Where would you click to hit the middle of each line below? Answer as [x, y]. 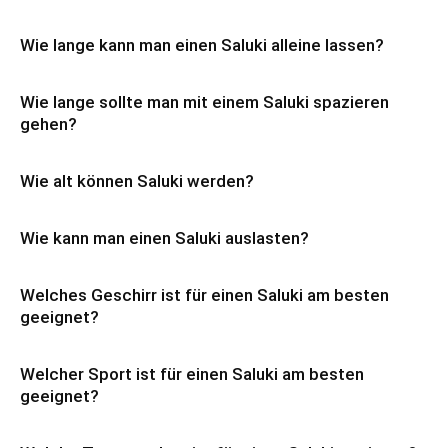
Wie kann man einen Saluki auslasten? [164, 238]
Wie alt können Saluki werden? [137, 181]
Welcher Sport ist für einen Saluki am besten [192, 374]
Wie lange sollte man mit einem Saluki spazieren [204, 102]
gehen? [48, 124]
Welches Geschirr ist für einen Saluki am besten [204, 295]
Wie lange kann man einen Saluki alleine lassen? [202, 45]
